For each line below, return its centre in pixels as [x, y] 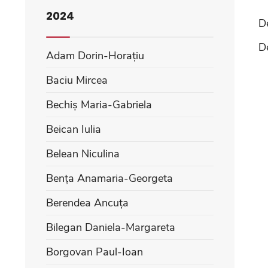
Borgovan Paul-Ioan [95, 252]
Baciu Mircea [77, 80]
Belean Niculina [83, 154]
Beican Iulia [74, 129]
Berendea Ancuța [87, 203]
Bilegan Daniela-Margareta [111, 227]
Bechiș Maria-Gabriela [99, 105]
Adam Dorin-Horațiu [95, 56]
